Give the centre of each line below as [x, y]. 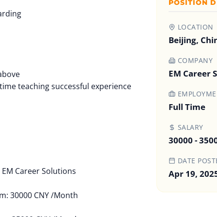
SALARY [189, 127]
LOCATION [194, 27]
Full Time [187, 107]
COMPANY [194, 60]
